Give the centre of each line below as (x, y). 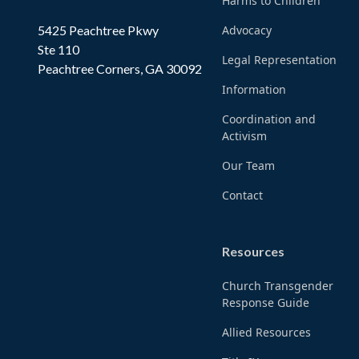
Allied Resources (267, 333)
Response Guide (266, 303)
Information (254, 90)
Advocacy (247, 30)
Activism (245, 136)
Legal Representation (280, 60)
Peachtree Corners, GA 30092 (120, 68)
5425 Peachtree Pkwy (99, 30)
